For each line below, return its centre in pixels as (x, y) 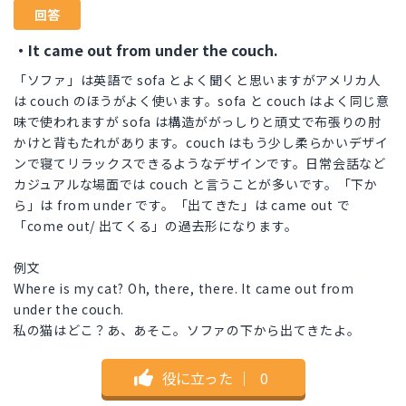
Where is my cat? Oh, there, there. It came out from (184, 289)
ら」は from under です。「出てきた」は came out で (182, 205)
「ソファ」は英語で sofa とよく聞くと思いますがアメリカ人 (198, 80)
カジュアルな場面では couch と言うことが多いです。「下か (196, 184)
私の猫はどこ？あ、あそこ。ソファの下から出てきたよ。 (187, 330)
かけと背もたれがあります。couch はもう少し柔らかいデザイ (201, 143)
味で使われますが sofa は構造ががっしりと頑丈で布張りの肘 (198, 122)
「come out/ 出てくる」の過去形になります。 (156, 226)
